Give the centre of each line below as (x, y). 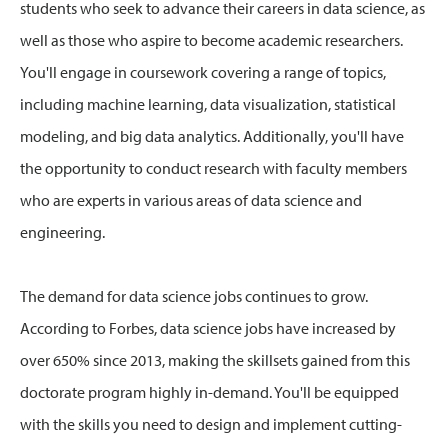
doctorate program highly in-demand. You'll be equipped (209, 392)
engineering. (62, 232)
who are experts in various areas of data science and (191, 200)
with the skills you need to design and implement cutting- (211, 424)
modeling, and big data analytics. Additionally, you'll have (212, 136)
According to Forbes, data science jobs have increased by (208, 328)
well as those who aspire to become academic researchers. (211, 40)
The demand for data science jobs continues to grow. (194, 296)
